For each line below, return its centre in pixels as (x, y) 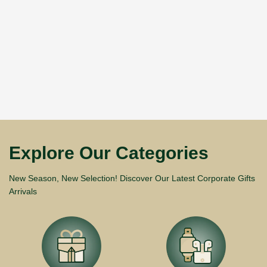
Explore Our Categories (109, 153)
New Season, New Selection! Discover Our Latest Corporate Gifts (132, 178)
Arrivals (23, 192)
